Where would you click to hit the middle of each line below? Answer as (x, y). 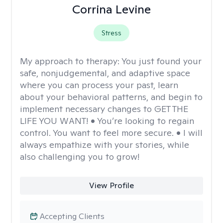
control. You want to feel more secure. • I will (111, 133)
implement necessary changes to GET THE (104, 109)
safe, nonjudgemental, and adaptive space (105, 73)
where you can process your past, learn (99, 85)
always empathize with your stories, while (105, 145)
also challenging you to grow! (80, 157)
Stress (111, 33)
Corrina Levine (111, 9)
